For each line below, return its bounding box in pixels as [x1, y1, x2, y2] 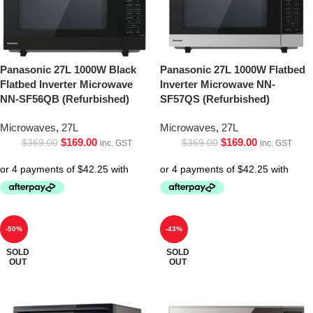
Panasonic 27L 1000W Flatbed [160, 63, 305, 75]
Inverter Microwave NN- [160, 78, 275, 90]
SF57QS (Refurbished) [160, 92, 270, 105]
